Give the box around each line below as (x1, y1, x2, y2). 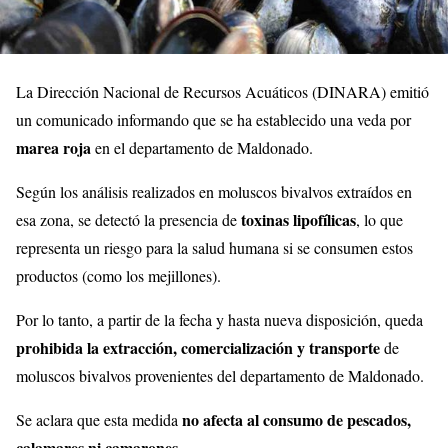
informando (117, 108, 193, 130)
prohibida (16, 335, 87, 359)
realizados (132, 180, 199, 202)
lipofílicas (293, 207, 356, 231)
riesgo (104, 236, 146, 258)
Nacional (103, 80, 164, 102)
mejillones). (148, 264, 221, 286)
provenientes (135, 364, 217, 386)
